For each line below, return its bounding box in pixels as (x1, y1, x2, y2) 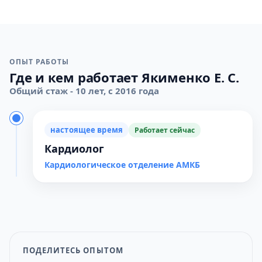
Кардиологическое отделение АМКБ (44, 159, 200, 170)
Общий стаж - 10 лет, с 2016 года (9, 85, 159, 96)
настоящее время (50, 125, 123, 135)
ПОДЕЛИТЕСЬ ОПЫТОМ (23, 245, 123, 256)
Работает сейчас (134, 125, 195, 135)
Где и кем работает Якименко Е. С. (9, 68, 239, 86)
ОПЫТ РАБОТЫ (9, 57, 69, 67)
